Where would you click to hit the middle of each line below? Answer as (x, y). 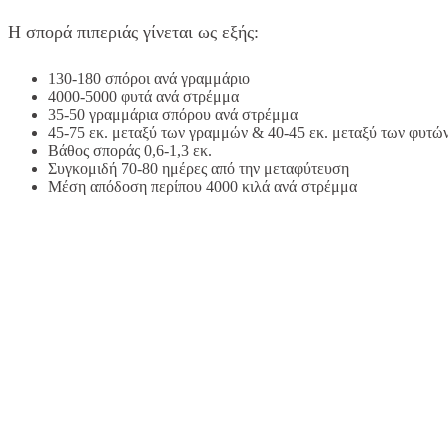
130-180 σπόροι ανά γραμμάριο (149, 78)
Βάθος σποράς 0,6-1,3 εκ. (130, 150)
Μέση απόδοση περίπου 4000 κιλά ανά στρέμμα (202, 186)
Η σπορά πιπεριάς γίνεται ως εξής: (133, 31)
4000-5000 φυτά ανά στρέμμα (143, 96)
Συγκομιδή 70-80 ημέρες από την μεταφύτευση (198, 168)
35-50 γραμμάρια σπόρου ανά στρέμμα (173, 114)
